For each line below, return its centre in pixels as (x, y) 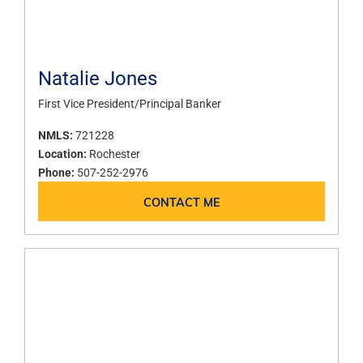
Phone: (58, 172)
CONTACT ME (181, 201)
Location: (64, 153)
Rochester (115, 153)
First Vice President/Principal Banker (130, 103)
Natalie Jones (98, 77)
